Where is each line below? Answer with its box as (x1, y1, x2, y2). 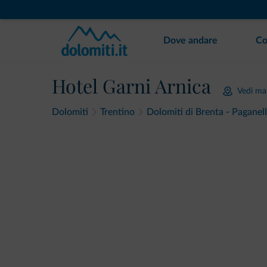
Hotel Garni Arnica (52, 73, 211, 98)
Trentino (100, 107, 135, 117)
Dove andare (163, 36, 218, 45)
